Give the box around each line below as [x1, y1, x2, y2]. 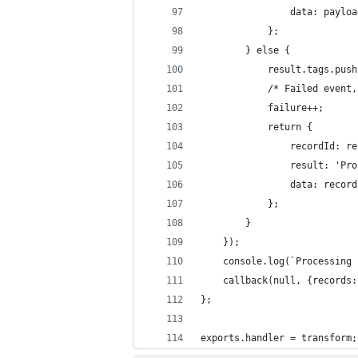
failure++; [201, 102, 324, 113]
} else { [201, 45, 290, 56]
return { [201, 121, 312, 133]
